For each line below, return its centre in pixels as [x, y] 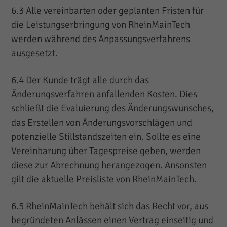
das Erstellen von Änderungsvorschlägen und [102, 122]
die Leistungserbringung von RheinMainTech [101, 25]
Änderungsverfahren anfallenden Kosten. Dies [104, 94]
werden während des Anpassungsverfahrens [101, 39]
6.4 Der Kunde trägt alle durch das [80, 80]
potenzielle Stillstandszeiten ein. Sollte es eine [106, 137]
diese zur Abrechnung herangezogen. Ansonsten [109, 165]
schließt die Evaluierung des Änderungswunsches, [113, 108]
